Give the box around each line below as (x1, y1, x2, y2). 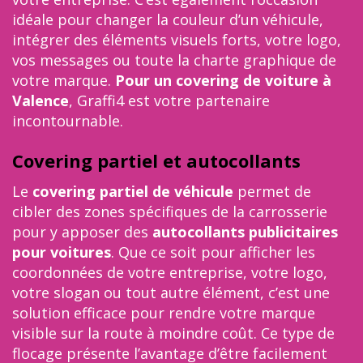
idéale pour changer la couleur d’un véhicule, (12, 10, 323, 29)
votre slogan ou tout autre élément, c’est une (12, 283, 330, 302)
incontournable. (12, 111, 123, 130)
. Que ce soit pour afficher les (111, 242, 315, 262)
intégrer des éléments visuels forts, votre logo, (12, 30, 341, 49)
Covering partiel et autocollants (12, 148, 301, 173)
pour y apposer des (12, 222, 148, 241)
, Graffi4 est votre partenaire (69, 91, 270, 110)
